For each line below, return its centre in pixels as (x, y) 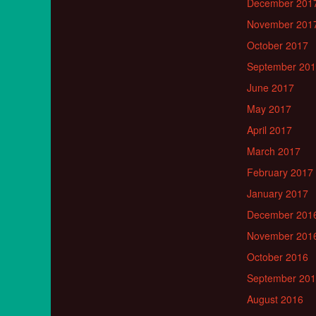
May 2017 (269, 109)
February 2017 (280, 172)
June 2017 (271, 88)
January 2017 (278, 194)
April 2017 (269, 130)
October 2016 (278, 257)
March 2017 (274, 151)
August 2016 (275, 299)
